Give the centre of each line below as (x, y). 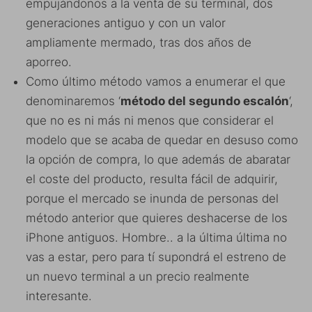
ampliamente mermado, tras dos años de (139, 42)
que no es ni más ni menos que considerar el (150, 120)
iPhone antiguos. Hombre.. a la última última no (156, 237)
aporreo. (49, 62)
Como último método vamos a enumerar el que (156, 81)
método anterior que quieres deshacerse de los (157, 218)
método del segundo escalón (205, 101)
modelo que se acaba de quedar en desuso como (162, 140)
